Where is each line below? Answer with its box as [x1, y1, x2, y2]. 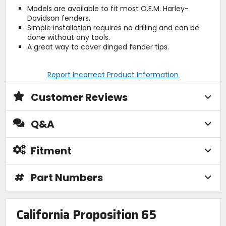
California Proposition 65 [16, 205, 156, 225]
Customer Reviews [30, 90, 128, 104]
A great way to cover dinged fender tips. [27, 41, 169, 52]
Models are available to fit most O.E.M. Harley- [27, 3, 189, 14]
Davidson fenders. [27, 13, 90, 23]
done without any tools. [27, 32, 110, 42]
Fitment [30, 143, 72, 158]
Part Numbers [30, 170, 103, 185]
